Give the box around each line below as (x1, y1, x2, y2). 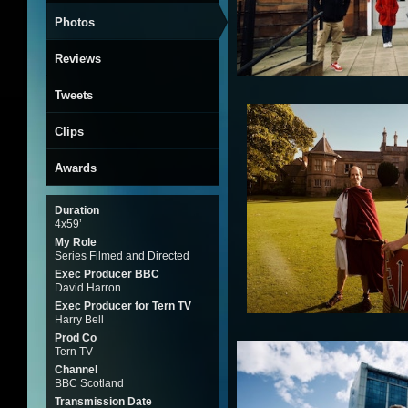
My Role (55, 236, 97, 249)
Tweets (55, 88, 93, 102)
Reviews (55, 52, 101, 66)
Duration (55, 204, 99, 217)
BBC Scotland (55, 377, 124, 390)
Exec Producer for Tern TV (55, 300, 191, 312)
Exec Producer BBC (55, 268, 162, 280)
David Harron (55, 281, 121, 294)
